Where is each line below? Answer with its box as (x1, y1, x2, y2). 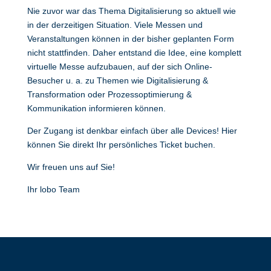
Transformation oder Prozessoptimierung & (27, 90, 192, 99)
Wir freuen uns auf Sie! (27, 162, 115, 172)
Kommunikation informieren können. (27, 103, 166, 113)
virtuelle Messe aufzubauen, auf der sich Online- (27, 62, 212, 71)
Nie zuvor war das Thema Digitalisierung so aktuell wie (27, 6, 236, 16)
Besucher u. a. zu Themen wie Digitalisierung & (27, 76, 208, 85)
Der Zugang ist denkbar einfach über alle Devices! (27, 126, 221, 135)
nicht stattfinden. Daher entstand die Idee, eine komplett (27, 48, 241, 57)
